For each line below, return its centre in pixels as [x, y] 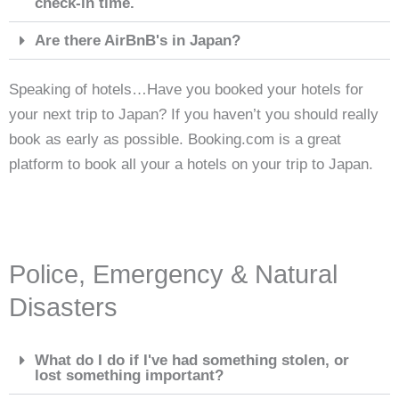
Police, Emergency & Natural [173, 274]
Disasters [63, 307]
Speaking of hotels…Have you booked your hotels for [186, 89]
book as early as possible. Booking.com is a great [175, 139]
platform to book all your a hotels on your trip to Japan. [193, 164]
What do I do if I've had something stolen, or [192, 360]
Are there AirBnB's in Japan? [138, 40]
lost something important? [129, 375]
